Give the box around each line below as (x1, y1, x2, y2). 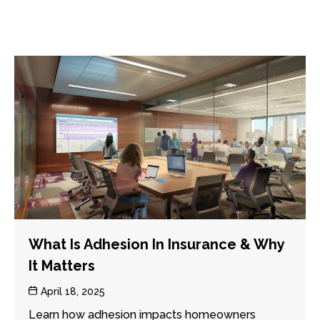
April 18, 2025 (41, 285, 105, 297)
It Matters (29, 256, 95, 274)
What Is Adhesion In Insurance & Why (29, 235, 284, 253)
